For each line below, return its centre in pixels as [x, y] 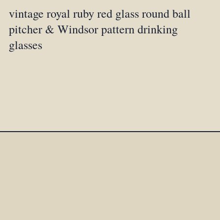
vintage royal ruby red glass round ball [100, 14]
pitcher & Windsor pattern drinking [94, 29]
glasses [26, 45]
